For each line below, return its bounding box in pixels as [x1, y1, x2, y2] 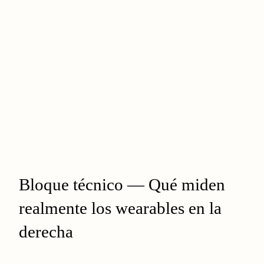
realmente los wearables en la [19, 198, 222, 217]
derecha [19, 222, 73, 241]
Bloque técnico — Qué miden [19, 174, 225, 194]
